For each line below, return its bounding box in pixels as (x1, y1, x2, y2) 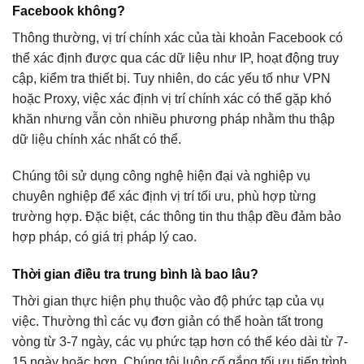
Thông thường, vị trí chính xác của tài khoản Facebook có (12, 30, 343, 45)
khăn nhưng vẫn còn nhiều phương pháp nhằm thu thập (12, 111, 335, 126)
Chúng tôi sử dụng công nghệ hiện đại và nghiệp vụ (12, 169, 310, 184)
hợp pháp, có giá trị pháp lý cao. (12, 230, 197, 245)
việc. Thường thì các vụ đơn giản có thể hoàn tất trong (12, 314, 323, 329)
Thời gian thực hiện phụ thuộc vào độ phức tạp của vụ (12, 294, 324, 309)
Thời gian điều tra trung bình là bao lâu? (12, 267, 258, 282)
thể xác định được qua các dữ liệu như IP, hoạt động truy (12, 50, 339, 65)
